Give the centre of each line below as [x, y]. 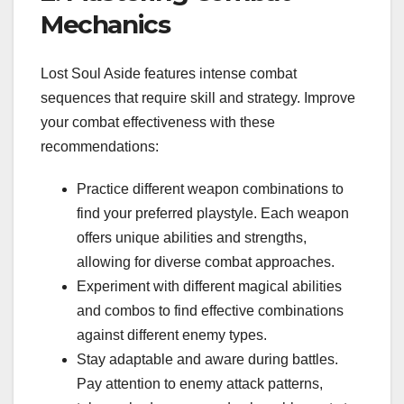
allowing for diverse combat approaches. [206, 262]
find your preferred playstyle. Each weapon [213, 213]
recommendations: [100, 146]
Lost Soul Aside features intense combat [169, 73]
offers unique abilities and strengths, [192, 237]
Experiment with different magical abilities [209, 286]
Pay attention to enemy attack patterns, [200, 383]
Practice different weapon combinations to [210, 188]
